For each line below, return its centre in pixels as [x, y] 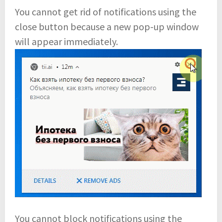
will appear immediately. [66, 41]
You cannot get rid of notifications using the [106, 11]
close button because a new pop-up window [107, 26]
